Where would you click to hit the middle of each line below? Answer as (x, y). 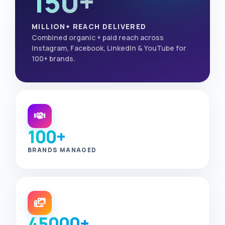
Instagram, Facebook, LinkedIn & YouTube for (109, 48)
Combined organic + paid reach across (98, 37)
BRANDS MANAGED (62, 150)
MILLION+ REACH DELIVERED (89, 26)
